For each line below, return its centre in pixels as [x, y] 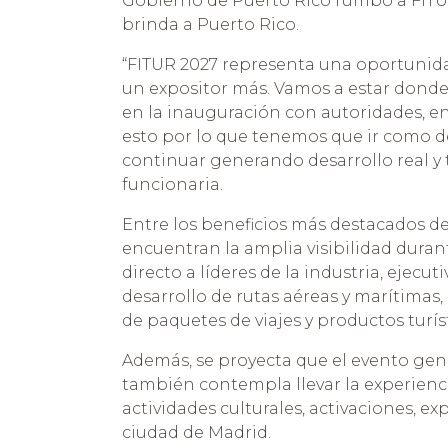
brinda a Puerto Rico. [210, 25]
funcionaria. [172, 185]
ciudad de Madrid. [196, 433]
